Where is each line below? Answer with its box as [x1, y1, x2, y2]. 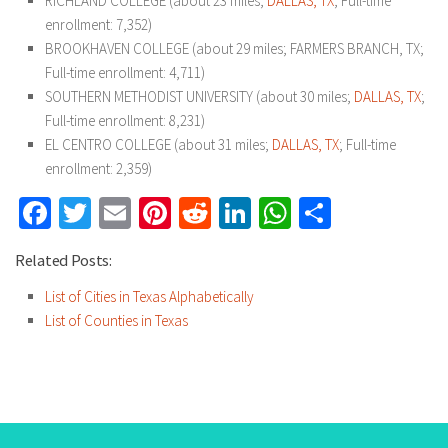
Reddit [211, 193, 293, 233]
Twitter [91, 193, 180, 233]
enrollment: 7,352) [45, 15, 152, 34]
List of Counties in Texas [45, 311, 188, 330]
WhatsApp [291, 193, 423, 233]
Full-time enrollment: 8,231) [45, 111, 205, 130]
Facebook [51, 193, 175, 233]
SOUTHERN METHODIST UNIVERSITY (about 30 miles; [45, 87, 354, 106]
